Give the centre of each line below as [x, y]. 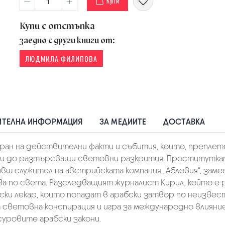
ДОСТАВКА [184, 122]
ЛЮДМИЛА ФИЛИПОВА [61, 59]
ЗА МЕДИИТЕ [123, 122]
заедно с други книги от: [67, 40]
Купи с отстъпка [57, 26]
